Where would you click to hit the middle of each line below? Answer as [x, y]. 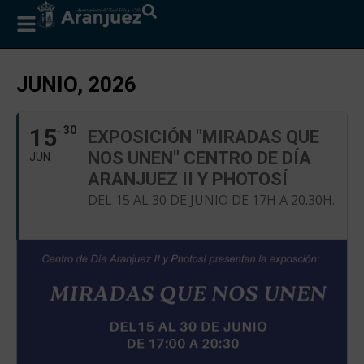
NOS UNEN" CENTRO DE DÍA [199, 158]
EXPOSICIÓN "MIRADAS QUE [204, 137]
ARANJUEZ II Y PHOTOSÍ [188, 179]
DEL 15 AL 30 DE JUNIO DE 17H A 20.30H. [211, 200]
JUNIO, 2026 [76, 84]
